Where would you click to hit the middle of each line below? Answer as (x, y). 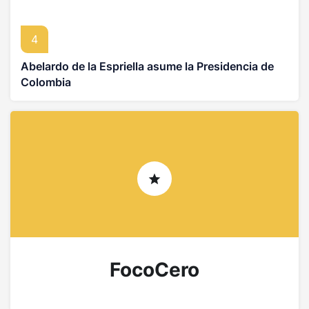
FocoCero (154, 269)
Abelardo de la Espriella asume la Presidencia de (147, 66)
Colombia (46, 82)
